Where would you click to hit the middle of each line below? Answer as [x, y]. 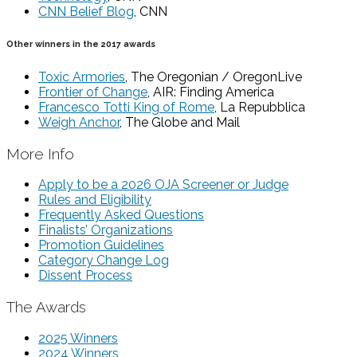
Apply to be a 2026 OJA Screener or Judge [163, 185]
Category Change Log [104, 261]
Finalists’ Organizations [106, 230]
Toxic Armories [82, 76]
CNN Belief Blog [86, 11]
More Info [40, 153]
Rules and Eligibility [95, 200]
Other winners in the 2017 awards [81, 44]
